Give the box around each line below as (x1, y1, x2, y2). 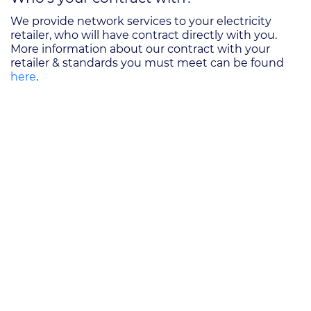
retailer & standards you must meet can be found (10, 56, 284, 69)
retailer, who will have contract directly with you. (10, 28, 277, 42)
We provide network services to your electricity (10, 15, 271, 28)
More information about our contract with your (10, 42, 270, 56)
